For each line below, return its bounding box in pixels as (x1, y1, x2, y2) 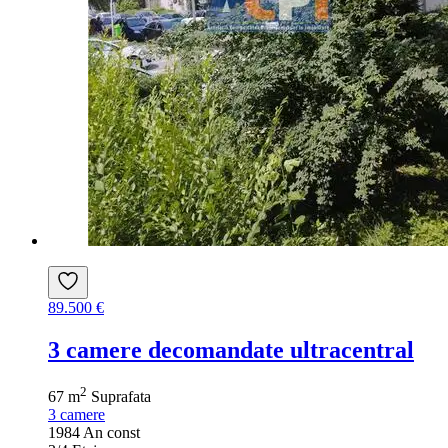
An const (83, 424, 140, 442)
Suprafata (91, 388, 151, 406)
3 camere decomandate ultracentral (48, 337, 414, 364)
